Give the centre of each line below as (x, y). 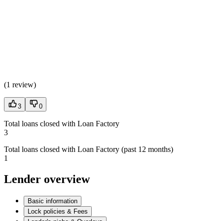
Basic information (53, 201)
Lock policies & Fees (58, 211)
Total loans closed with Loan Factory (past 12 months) (89, 149)
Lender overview (47, 179)
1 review (20, 85)
